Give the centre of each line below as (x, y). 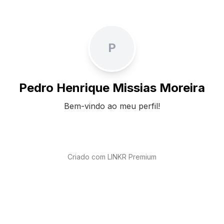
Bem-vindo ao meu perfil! (112, 106)
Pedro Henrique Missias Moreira (112, 88)
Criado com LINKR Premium (112, 157)
